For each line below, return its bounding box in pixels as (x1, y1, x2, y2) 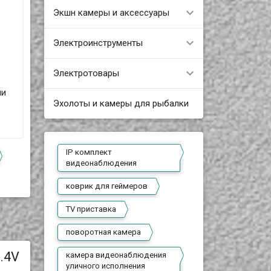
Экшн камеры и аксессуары (53, 7, 169, 18)
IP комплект (66, 148, 113, 157)
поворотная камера (66, 227, 142, 237)
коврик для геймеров (66, 181, 148, 191)
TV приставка (66, 204, 117, 214)
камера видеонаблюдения (66, 250, 167, 260)
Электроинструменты (53, 37, 143, 48)
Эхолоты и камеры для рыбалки (53, 97, 189, 109)
